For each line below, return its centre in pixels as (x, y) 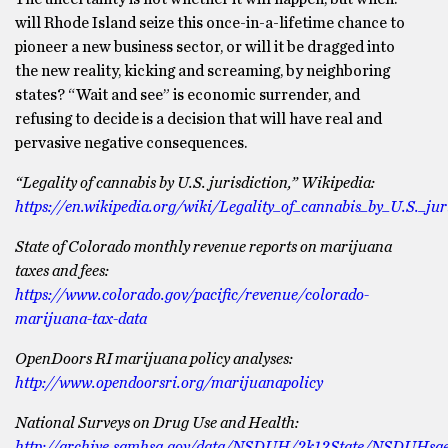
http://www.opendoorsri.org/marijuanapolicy (169, 383)
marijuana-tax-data (81, 319)
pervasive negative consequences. (131, 143)
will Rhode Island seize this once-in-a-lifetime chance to (210, 23)
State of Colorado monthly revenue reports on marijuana (203, 247)
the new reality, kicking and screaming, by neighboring (202, 71)
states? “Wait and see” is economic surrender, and (187, 95)
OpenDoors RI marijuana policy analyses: (154, 359)
